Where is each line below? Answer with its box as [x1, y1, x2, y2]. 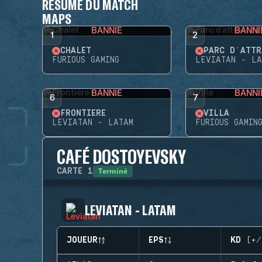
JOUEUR [67, 236, 98, 245]
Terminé [98, 166, 127, 176]
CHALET [60, 46, 91, 56]
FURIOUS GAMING [52, 56, 119, 65]
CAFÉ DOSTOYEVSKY [57, 145, 187, 167]
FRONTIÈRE [60, 109, 106, 118]
